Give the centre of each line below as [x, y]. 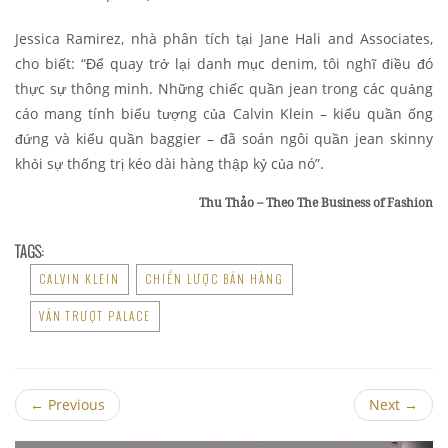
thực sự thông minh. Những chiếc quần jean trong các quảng [224, 88]
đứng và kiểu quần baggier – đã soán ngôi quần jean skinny [224, 138]
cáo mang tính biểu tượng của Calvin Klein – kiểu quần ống [224, 113]
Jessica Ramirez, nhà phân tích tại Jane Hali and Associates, [224, 38]
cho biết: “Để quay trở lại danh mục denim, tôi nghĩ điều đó [224, 63]
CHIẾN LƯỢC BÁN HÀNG [214, 278]
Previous [74, 404]
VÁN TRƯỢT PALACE [95, 315]
